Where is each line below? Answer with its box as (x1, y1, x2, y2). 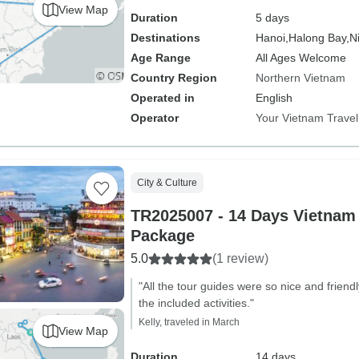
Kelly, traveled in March (138, 317, 240, 328)
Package (130, 227, 195, 244)
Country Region (130, 71, 217, 84)
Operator (130, 111, 179, 124)
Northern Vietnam (255, 71, 345, 84)
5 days (255, 11, 289, 24)
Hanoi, (255, 31, 288, 44)
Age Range (130, 51, 191, 64)
